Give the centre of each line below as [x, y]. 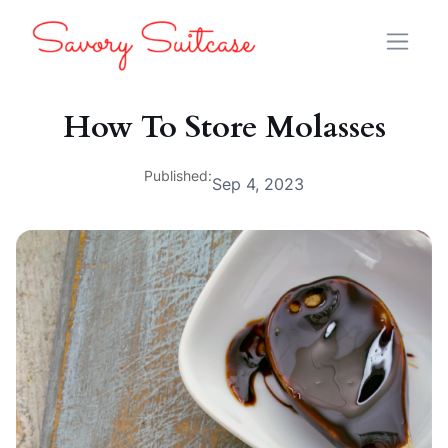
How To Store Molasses [224, 126]
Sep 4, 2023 [258, 184]
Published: [178, 175]
